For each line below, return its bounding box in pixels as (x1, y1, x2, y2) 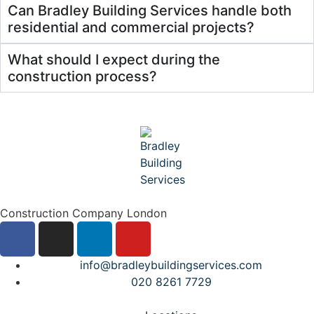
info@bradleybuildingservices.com (80, 257, 262, 272)
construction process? (8, 67, 157, 85)
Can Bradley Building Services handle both (8, 1, 292, 19)
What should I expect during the (8, 50, 220, 68)
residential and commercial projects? (8, 18, 254, 36)
